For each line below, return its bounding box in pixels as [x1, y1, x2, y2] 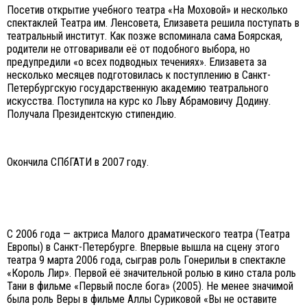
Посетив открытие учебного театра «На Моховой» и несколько [7, 3, 288, 16]
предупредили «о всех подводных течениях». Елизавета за [7, 55, 267, 69]
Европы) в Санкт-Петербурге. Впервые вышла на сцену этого [7, 240, 280, 254]
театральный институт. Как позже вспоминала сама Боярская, [7, 29, 282, 42]
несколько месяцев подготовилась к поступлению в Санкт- [7, 68, 271, 82]
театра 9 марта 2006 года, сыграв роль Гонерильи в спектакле [7, 253, 286, 267]
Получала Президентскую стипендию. [7, 107, 176, 121]
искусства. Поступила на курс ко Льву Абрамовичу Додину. [7, 94, 271, 108]
